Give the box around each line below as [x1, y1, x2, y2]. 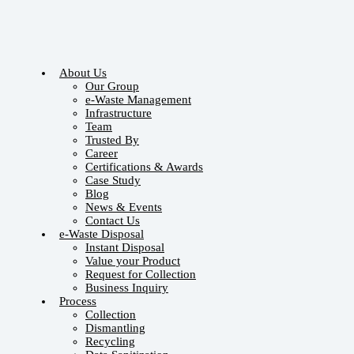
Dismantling [85, 322, 145, 334]
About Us [59, 66, 107, 79]
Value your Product [85, 254, 180, 267]
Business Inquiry [85, 281, 168, 294]
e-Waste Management [85, 93, 191, 106]
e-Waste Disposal [59, 228, 144, 240]
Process [59, 295, 96, 307]
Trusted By [85, 134, 139, 146]
